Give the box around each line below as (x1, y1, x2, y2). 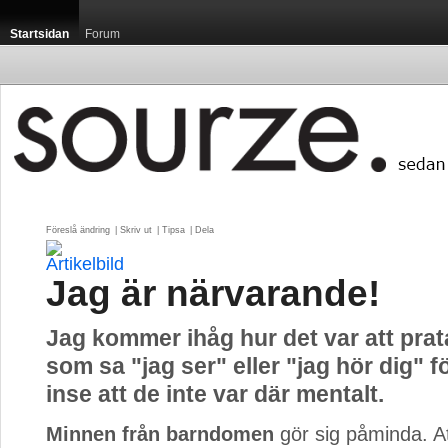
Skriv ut (120, 225, 152, 235)
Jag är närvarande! (46, 272, 380, 314)
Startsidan (10, 27, 69, 41)
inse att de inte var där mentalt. (46, 381, 384, 407)
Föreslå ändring (46, 225, 110, 235)
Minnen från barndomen (46, 423, 274, 445)
